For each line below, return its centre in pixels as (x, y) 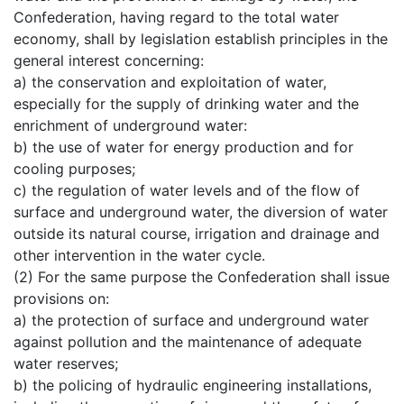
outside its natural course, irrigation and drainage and (197, 233)
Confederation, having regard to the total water (176, 17)
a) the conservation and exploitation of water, (170, 82)
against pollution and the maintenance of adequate (188, 341)
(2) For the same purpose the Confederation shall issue (202, 276)
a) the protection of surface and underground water (191, 320)
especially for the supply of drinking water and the (186, 103)
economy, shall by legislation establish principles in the (201, 38)
